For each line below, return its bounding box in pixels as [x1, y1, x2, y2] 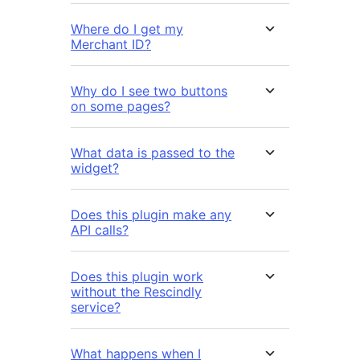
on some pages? [71, 97, 170, 114]
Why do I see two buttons [71, 82, 227, 99]
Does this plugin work [71, 268, 203, 284]
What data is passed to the [71, 144, 235, 161]
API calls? [71, 221, 129, 238]
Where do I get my [71, 20, 183, 37]
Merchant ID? [71, 35, 151, 52]
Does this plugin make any [71, 206, 231, 223]
